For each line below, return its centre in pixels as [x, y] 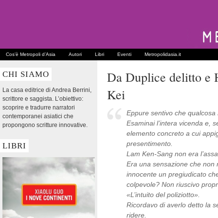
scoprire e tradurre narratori [39, 108]
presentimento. [150, 144]
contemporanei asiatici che [38, 116]
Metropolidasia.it [163, 54]
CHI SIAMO [26, 74]
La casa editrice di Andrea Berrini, [47, 90]
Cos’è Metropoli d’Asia [31, 54]
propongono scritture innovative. [45, 125]
